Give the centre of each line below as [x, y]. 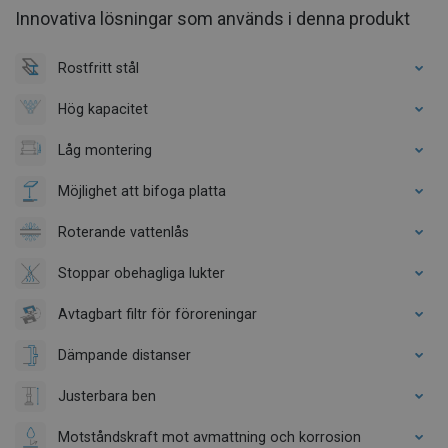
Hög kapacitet [103, 108]
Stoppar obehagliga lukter [141, 272]
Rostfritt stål [98, 67]
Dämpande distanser [124, 354]
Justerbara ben [107, 395]
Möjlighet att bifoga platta [142, 190]
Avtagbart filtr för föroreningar [157, 313]
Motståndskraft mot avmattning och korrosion [209, 436]
